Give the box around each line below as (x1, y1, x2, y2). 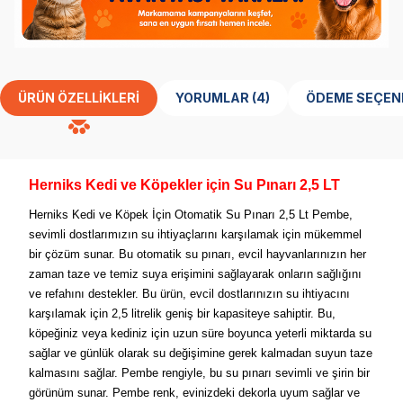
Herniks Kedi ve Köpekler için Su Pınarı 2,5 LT (29, 176, 340, 193)
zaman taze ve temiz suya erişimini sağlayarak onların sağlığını (29, 266, 362, 281)
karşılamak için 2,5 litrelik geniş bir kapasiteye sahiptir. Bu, (29, 306, 336, 320)
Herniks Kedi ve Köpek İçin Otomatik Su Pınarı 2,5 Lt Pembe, (29, 207, 353, 221)
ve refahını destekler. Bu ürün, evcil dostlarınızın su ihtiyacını (29, 286, 350, 300)
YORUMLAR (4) (252, 89, 270, 105)
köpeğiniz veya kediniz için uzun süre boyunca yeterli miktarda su (29, 326, 372, 340)
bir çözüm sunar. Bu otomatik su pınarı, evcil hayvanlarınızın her (29, 246, 366, 261)
